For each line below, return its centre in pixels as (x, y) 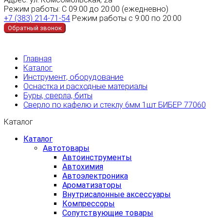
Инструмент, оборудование (73, 77)
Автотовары (66, 148)
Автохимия (83, 166)
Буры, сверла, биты (58, 95)
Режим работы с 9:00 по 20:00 (127, 18)
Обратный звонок (35, 28)
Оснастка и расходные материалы (85, 86)
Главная (37, 58)
